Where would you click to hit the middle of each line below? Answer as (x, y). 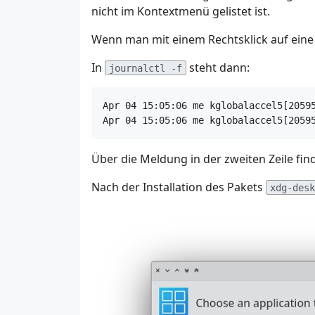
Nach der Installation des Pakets (179, 187)
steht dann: (218, 68)
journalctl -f (146, 69)
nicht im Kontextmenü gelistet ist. (181, 12)
